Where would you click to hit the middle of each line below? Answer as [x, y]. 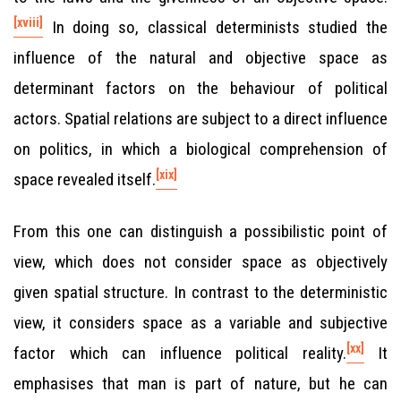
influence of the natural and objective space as [200, 58]
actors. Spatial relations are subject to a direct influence [200, 119]
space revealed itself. [85, 179]
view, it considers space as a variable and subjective [200, 323]
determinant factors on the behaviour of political [200, 88]
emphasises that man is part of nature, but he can [200, 384]
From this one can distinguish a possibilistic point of [200, 231]
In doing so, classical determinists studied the [215, 27]
